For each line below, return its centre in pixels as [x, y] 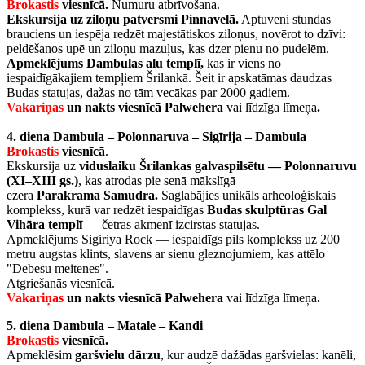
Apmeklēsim [41, 355]
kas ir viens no [244, 64]
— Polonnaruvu [312, 166]
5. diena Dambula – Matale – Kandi [105, 326]
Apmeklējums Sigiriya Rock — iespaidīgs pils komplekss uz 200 [173, 240]
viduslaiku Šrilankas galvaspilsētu [170, 166]
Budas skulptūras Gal [267, 210]
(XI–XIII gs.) [42, 181]
